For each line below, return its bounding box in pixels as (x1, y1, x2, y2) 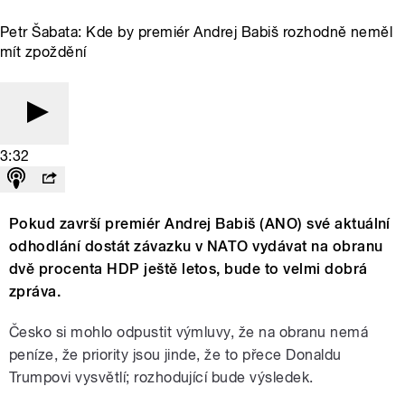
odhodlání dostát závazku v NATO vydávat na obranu (9, 237, 383, 255)
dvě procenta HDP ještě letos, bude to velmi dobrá (9, 259, 368, 278)
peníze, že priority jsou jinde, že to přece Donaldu (9, 345, 342, 363)
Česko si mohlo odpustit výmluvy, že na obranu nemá (9, 323, 369, 341)
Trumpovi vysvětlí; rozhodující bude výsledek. (9, 368, 314, 386)
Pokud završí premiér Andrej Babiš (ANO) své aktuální (9, 214, 391, 232)
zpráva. (9, 282, 61, 300)
